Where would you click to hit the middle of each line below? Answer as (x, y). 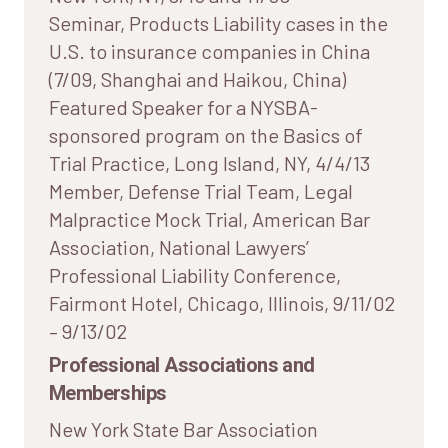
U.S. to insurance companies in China (209, 50)
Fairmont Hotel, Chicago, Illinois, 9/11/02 (222, 302)
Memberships (108, 392)
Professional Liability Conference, (195, 274)
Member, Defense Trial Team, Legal (201, 190)
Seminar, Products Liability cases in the (218, 22)
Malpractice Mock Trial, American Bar (209, 218)
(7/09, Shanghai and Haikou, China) (197, 78)
